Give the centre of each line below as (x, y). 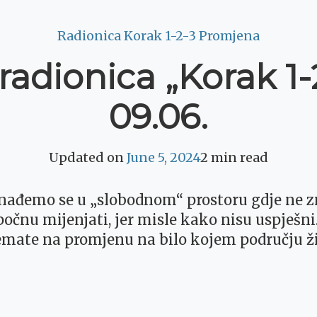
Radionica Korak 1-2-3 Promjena (158, 36)
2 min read (234, 158)
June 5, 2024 (163, 158)
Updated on (88, 158)
